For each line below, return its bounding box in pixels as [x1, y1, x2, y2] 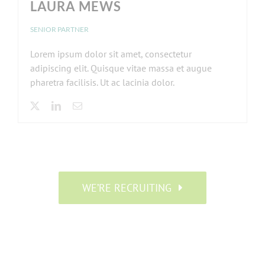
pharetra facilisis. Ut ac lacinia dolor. [30, 76, 174, 88]
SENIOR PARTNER [30, 24, 89, 34]
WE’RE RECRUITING [82, 180, 172, 195]
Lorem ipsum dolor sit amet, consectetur [30, 47, 192, 60]
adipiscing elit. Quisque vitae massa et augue [30, 62, 212, 74]
